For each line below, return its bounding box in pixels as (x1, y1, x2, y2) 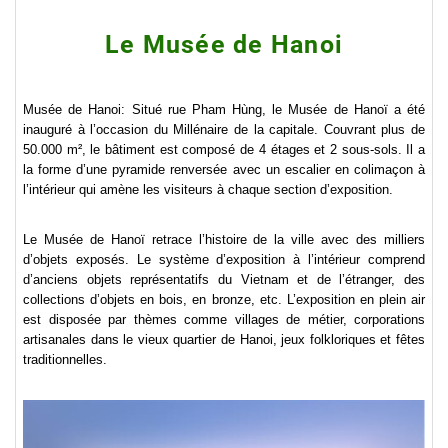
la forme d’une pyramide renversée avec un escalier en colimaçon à (23, 162, 425, 177)
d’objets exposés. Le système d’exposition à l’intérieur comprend (23, 252, 425, 267)
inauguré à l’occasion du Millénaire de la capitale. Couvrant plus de (23, 122, 425, 137)
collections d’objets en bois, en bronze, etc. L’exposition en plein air (23, 292, 425, 307)
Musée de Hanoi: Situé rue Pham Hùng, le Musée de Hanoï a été (23, 102, 425, 117)
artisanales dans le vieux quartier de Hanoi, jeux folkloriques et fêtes (23, 332, 425, 347)
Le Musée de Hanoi (104, 30, 344, 59)
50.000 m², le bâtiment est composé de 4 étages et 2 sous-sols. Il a (23, 142, 425, 157)
